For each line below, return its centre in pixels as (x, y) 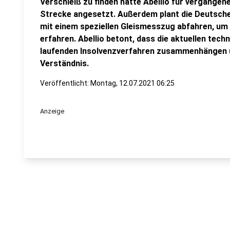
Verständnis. (64, 63)
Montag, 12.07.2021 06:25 (132, 83)
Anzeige (52, 111)
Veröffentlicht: (65, 83)
